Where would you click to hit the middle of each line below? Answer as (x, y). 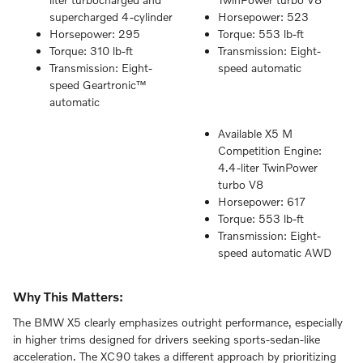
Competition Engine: (270, 151)
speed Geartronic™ (98, 85)
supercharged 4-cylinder (111, 17)
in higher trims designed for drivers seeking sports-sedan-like (167, 339)
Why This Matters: (68, 297)
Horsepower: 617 (262, 202)
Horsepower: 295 (95, 34)
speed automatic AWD (275, 253)
